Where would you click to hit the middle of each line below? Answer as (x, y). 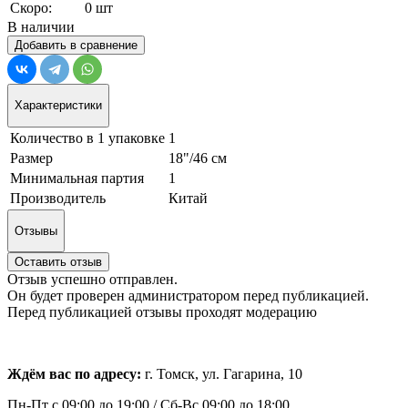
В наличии (41, 26)
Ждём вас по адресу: (76, 374)
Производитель (58, 198)
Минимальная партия (77, 178)
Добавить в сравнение (76, 45)
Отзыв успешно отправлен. (92, 280)
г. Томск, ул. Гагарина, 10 (224, 374)
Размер (31, 158)
